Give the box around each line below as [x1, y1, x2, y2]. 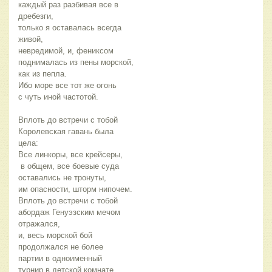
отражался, [18, 219, 60, 229]
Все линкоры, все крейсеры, [18, 150, 123, 160]
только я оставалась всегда [18, 23, 121, 33]
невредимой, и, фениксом [18, 46, 114, 56]
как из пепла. [18, 69, 67, 79]
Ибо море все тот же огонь [18, 81, 117, 90]
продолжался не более [18, 242, 103, 252]
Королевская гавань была [18, 127, 114, 137]
